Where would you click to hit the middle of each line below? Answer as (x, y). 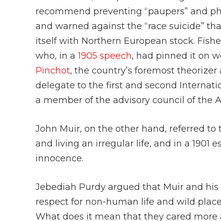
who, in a (57, 56)
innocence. (61, 159)
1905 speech (105, 56)
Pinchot (53, 71)
